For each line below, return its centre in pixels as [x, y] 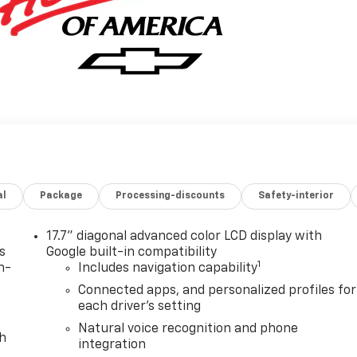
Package [61, 196]
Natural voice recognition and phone [188, 329]
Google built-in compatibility [132, 252]
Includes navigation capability [168, 268]
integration [112, 345]
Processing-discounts [171, 196]
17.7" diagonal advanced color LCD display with [184, 236]
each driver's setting [140, 306]
